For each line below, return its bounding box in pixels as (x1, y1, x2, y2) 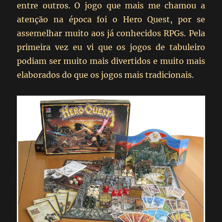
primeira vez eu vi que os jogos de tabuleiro (17, 42, 205, 52)
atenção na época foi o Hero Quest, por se (17, 14, 205, 24)
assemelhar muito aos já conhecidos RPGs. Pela (17, 28, 205, 38)
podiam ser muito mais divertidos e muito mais (17, 55, 205, 66)
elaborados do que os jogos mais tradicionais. (17, 69, 194, 80)
